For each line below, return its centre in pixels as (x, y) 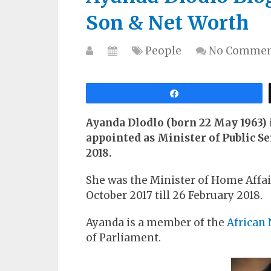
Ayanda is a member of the (156, 223)
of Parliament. (123, 238)
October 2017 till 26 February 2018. (174, 195)
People (163, 51)
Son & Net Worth (167, 23)
